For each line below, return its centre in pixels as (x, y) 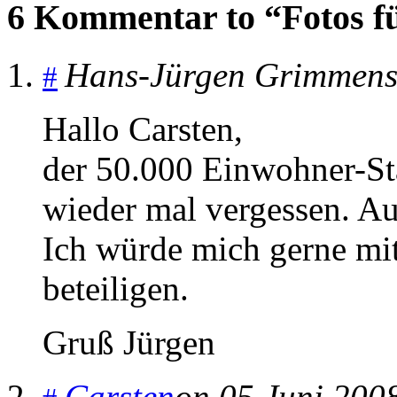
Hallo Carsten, (143, 129)
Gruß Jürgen (129, 343)
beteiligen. (116, 289)
